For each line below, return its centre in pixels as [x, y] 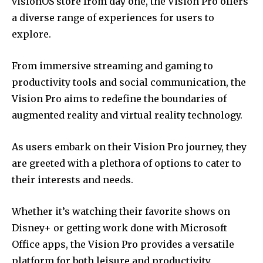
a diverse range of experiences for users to [113, 17]
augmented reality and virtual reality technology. [127, 115]
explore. [31, 34]
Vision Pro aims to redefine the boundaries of [119, 98]
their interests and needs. [73, 179]
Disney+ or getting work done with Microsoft [119, 227]
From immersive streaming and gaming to [112, 65]
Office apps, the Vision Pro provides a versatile [123, 244]
